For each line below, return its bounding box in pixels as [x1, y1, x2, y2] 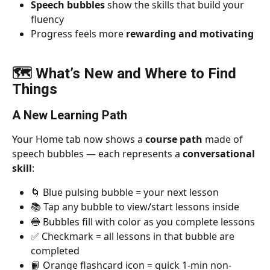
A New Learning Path [12, 107, 127, 122]
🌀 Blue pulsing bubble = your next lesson [31, 185, 219, 199]
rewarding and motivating [126, 27, 254, 40]
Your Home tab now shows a [12, 132, 145, 146]
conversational [183, 146, 257, 160]
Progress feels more [31, 27, 126, 40]
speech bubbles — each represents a [12, 146, 183, 160]
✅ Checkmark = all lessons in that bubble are [31, 230, 237, 243]
